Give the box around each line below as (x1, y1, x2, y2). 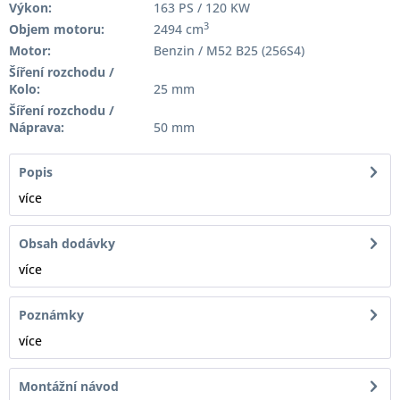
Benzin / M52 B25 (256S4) (153, 42, 304, 59)
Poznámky (19, 306, 84, 323)
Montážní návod (19, 378, 119, 395)
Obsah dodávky (19, 235, 115, 252)
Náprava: (9, 119, 64, 136)
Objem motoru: (9, 21, 104, 37)
